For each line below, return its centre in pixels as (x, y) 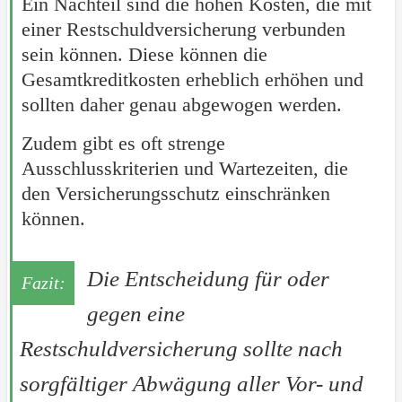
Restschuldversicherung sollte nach (181, 349)
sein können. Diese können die (144, 55)
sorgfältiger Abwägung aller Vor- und (191, 384)
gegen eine (135, 314)
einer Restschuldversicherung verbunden (183, 30)
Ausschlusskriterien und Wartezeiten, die (184, 169)
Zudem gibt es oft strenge (123, 144)
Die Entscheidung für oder (208, 279)
